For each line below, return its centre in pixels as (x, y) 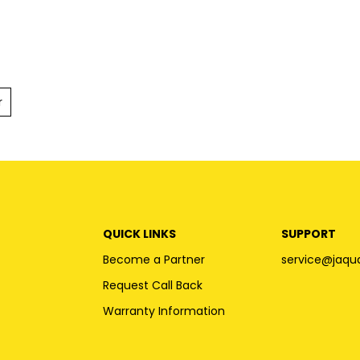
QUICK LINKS (139, 233)
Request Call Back (152, 285)
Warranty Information (164, 311)
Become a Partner (153, 259)
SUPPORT (309, 233)
